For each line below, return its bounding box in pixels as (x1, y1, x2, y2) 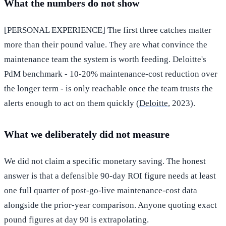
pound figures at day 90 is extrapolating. (4, 214, 149, 224)
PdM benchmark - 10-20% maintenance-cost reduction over (4, 69, 217, 79)
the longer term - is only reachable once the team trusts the (4, 83, 213, 93)
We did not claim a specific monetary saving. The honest (4, 156, 206, 166)
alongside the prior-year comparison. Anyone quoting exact (4, 200, 217, 210)
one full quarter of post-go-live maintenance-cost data (4, 185, 197, 195)
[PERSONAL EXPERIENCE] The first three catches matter (4, 25, 211, 35)
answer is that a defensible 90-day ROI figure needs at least (4, 171, 216, 181)
